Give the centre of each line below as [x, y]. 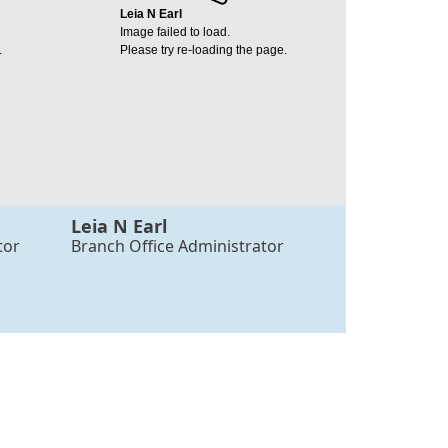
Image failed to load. [175, 32]
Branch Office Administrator [177, 246]
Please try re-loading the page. [203, 50]
